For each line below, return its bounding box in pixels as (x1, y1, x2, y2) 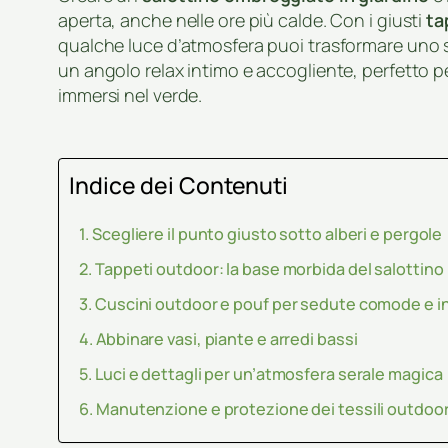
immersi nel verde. (58, 82, 203, 107)
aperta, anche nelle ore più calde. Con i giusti (58, 7, 427, 32)
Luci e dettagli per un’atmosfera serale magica (95, 362, 443, 385)
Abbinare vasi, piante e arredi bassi (96, 327, 358, 350)
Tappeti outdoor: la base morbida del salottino (95, 257, 444, 280)
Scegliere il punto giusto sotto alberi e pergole (92, 222, 443, 245)
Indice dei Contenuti (69, 168, 288, 201)
